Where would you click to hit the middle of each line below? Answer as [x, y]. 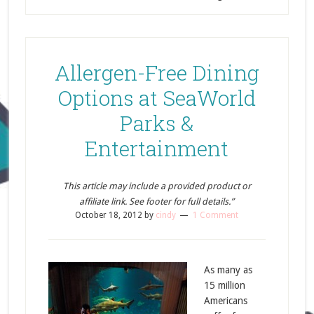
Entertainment [157, 148]
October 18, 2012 [109, 215]
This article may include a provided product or [157, 186]
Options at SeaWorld [157, 98]
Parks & [157, 123]
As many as [228, 270]
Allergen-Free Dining [157, 73]
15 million [224, 285]
